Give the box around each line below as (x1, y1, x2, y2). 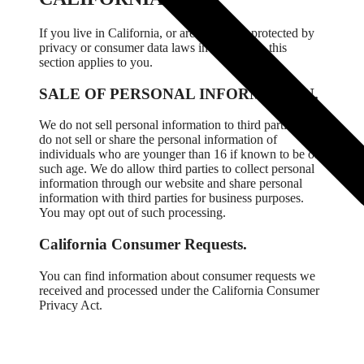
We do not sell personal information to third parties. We (39, 118, 321, 132)
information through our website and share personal (39, 176, 302, 191)
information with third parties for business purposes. (39, 191, 304, 206)
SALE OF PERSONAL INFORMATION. (39, 84, 323, 102)
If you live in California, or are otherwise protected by (39, 25, 314, 40)
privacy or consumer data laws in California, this (39, 40, 287, 54)
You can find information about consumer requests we (39, 268, 315, 283)
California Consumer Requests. (39, 236, 251, 253)
